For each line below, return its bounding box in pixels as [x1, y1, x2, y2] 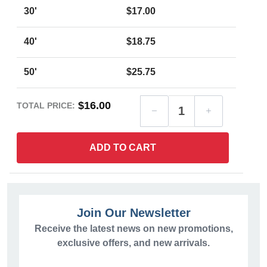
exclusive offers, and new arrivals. [57, 238, 210, 249]
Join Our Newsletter [76, 206, 191, 220]
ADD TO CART [89, 142, 156, 153]
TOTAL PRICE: [17, 101, 75, 111]
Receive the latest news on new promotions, [34, 223, 233, 234]
